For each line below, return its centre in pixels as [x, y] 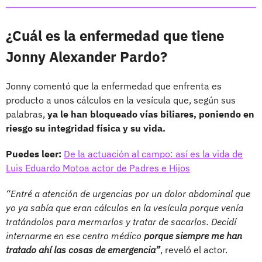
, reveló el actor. [194, 249]
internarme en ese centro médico [75, 235]
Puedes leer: [35, 154]
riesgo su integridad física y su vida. [86, 128]
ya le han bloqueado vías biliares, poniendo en [151, 114]
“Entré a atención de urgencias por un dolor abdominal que [128, 193]
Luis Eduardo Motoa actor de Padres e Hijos [98, 168]
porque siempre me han [193, 235]
